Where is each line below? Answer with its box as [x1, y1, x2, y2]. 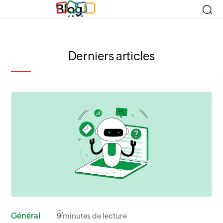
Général [11, 211, 41, 221]
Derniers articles [68, 49, 155, 63]
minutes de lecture [61, 212, 127, 221]
